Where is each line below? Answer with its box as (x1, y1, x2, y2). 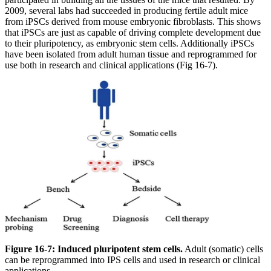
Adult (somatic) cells (183, 243, 263, 254)
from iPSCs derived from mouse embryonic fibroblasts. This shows (5, 16, 261, 27)
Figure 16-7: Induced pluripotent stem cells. (5, 243, 183, 254)
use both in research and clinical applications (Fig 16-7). (5, 60, 218, 71)
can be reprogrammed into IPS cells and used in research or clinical (5, 254, 260, 265)
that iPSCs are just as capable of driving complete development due (5, 27, 261, 38)
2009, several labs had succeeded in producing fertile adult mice (5, 5, 248, 16)
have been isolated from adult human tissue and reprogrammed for (5, 49, 256, 60)
